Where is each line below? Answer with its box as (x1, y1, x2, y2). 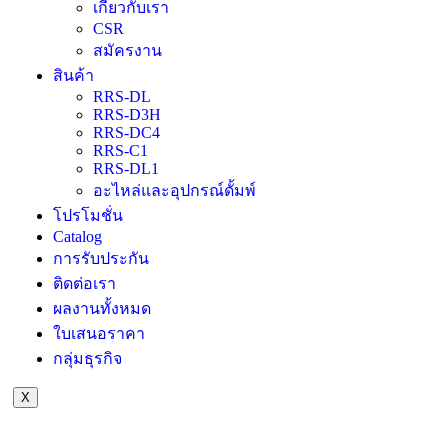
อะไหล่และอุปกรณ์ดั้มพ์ (93, 181, 256, 199)
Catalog (53, 227, 102, 245)
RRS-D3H (93, 105, 161, 123)
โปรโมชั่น (53, 206, 123, 224)
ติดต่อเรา (53, 274, 116, 292)
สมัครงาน (93, 41, 162, 59)
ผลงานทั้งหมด (53, 299, 151, 317)
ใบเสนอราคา (53, 324, 145, 342)
